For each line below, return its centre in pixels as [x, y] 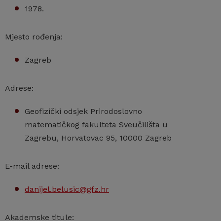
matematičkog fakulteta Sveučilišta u [96, 124]
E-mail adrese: [32, 166]
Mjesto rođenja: [34, 37]
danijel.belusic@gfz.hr [67, 189]
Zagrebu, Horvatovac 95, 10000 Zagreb [98, 138]
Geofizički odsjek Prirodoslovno [83, 111]
